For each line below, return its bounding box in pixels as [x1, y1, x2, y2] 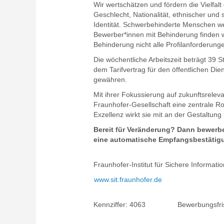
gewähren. [93, 75, 127, 83]
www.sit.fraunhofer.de [94, 175, 162, 183]
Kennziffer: [93, 200, 129, 208]
